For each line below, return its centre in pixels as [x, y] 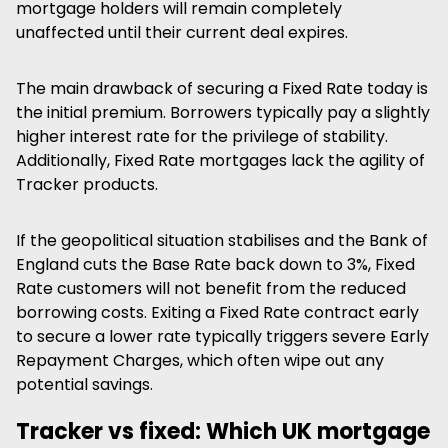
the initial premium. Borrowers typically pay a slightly [223, 112]
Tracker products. [87, 184]
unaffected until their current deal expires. [182, 32]
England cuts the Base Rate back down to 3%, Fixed [215, 264]
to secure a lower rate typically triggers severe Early [222, 336]
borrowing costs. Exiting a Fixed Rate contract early [217, 312]
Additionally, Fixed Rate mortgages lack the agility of [220, 160]
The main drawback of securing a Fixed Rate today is [222, 88]
